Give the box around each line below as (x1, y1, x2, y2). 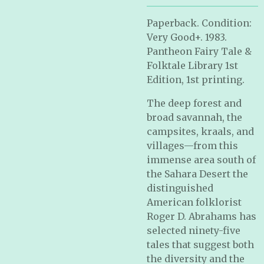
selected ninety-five (147, 225, 240, 236)
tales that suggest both (147, 239, 254, 250)
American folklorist (147, 196, 242, 208)
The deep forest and (147, 97, 242, 109)
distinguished (147, 182, 213, 194)
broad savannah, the (147, 111, 242, 123)
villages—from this (147, 140, 238, 151)
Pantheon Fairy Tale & (147, 45, 252, 57)
